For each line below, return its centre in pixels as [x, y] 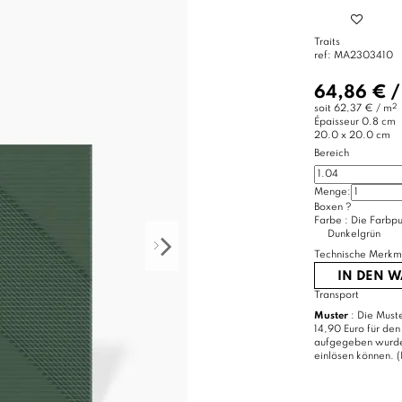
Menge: [332, 192]
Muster [331, 316]
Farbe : [332, 221]
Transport [336, 296]
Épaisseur [336, 122]
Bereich [331, 154]
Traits [327, 43]
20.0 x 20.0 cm [352, 136]
